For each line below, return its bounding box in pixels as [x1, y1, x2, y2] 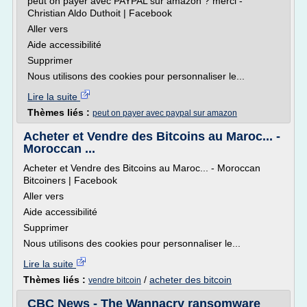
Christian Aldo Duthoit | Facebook [27, 8, 172, 19]
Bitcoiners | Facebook [23, 175, 117, 186]
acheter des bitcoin [149, 274, 232, 285]
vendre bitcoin [88, 275, 141, 285]
